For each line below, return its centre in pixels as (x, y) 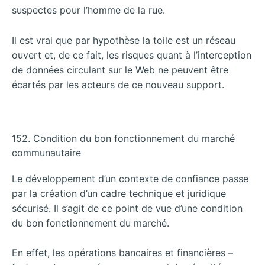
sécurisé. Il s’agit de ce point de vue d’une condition (127, 208)
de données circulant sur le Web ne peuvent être (120, 70)
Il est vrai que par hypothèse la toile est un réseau (124, 40)
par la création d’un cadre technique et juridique (119, 193)
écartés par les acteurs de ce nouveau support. (118, 84)
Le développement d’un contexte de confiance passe (130, 178)
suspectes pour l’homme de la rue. (88, 10)
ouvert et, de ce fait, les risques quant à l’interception (132, 55)
